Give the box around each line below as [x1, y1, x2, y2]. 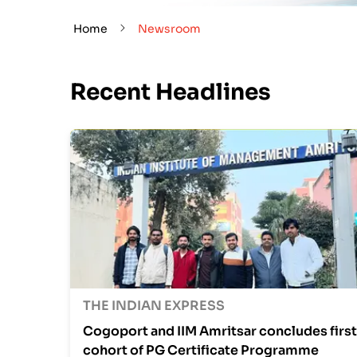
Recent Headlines [70, 78, 271, 106]
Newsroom [138, 22, 201, 36]
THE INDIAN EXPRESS [83, 297, 225, 314]
